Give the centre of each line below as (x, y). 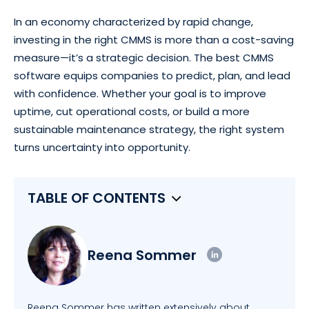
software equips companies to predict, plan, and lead (152, 75)
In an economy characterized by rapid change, (133, 21)
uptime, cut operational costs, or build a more (132, 111)
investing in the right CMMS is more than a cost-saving (154, 39)
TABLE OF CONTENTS (97, 198)
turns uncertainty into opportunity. (102, 147)
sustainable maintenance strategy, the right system (149, 129)
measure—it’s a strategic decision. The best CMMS (144, 57)
